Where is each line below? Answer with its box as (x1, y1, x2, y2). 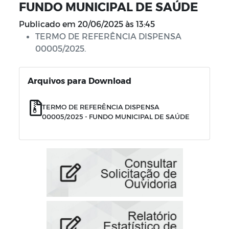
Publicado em (19, 19, 76, 29)
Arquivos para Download (28, 76, 131, 85)
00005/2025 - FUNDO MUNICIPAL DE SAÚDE (42, 112, 190, 120)
